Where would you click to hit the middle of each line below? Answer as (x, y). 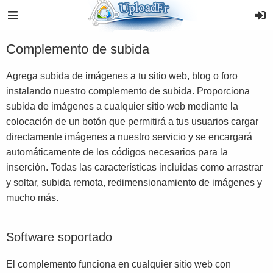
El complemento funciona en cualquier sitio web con (119, 264)
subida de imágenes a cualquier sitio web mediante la (122, 106)
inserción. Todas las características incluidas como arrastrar (134, 167)
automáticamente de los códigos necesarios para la (117, 152)
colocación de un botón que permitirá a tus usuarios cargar (132, 122)
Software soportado (59, 237)
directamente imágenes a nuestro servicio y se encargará (129, 137)
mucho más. (32, 198)
